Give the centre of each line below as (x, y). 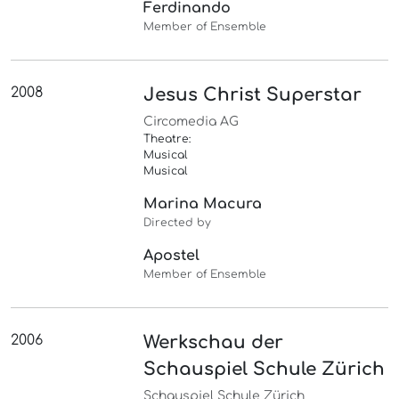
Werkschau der (214, 343)
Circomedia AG (191, 122)
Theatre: (167, 139)
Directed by (178, 223)
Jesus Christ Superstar (253, 95)
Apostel (172, 256)
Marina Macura (203, 204)
